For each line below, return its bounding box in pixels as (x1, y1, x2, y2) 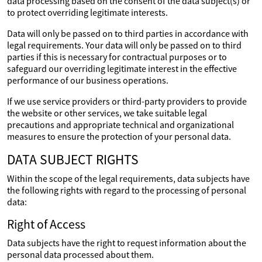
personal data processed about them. (7, 249, 154, 260)
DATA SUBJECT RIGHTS (7, 151, 139, 168)
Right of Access (7, 216, 85, 232)
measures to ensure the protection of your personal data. (7, 130, 231, 142)
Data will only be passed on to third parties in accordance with (7, 27, 249, 39)
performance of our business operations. (7, 74, 168, 86)
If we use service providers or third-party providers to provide (7, 95, 247, 107)
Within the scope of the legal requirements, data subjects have (7, 173, 250, 184)
